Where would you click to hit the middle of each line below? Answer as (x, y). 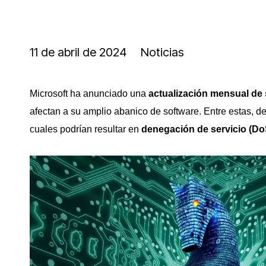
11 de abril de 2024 (78, 52)
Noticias (162, 52)
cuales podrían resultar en (85, 129)
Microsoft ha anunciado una (89, 94)
